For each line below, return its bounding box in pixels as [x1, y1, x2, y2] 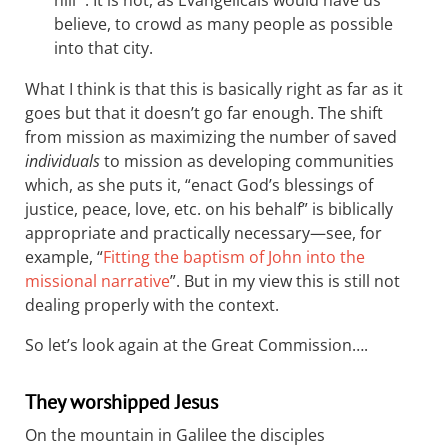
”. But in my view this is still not [170, 270, 400, 292]
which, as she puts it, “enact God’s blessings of [25, 174, 373, 196]
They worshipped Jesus [25, 389, 218, 415]
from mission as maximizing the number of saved [25, 126, 397, 148]
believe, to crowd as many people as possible [54, 13, 393, 35]
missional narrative [25, 270, 170, 292]
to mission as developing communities [100, 150, 394, 172]
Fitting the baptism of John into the [103, 246, 365, 268]
